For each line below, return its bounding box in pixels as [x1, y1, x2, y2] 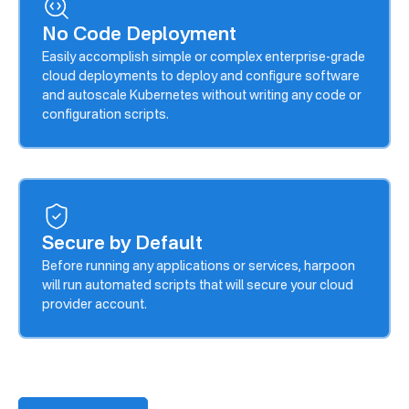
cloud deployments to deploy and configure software [42, 69, 360, 83]
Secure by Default [42, 234, 203, 254]
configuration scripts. [42, 108, 169, 121]
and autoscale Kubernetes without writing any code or [42, 89, 362, 102]
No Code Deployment [42, 25, 236, 45]
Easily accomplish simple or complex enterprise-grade [42, 50, 365, 64]
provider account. [42, 298, 147, 311]
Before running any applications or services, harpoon [42, 259, 355, 273]
